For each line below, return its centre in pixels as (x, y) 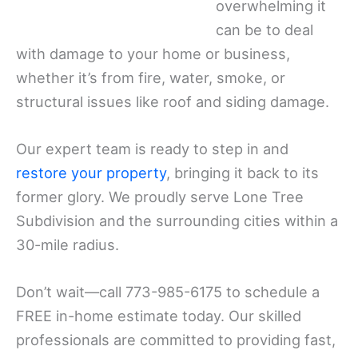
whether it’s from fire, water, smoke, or (151, 78)
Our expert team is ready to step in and (152, 149)
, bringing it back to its (243, 173)
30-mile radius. (68, 245)
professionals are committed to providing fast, (176, 340)
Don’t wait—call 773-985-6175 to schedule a (168, 292)
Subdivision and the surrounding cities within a (177, 221)
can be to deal (265, 30)
